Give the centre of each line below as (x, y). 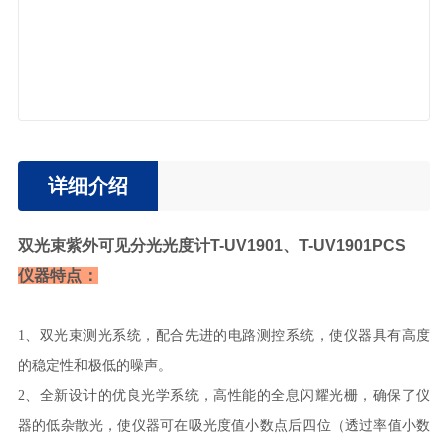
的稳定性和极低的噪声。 (94, 365)
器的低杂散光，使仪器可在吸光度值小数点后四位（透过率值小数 (224, 425)
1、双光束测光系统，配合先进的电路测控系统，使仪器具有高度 (224, 335)
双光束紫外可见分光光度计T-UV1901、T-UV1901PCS (215, 245)
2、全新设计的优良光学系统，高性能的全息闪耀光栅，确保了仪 (224, 395)
